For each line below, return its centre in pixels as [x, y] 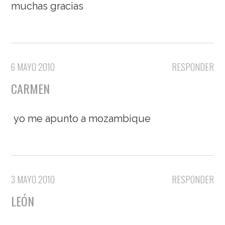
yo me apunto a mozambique [82, 119]
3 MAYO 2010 [33, 180]
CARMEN [31, 89]
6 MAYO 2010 [33, 67]
